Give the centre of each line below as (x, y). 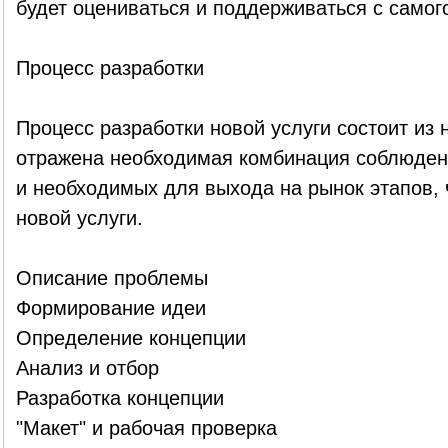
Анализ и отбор (87, 368)
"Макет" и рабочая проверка (146, 428)
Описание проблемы (111, 278)
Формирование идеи (110, 308)
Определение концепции (130, 338)
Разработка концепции (119, 398)
